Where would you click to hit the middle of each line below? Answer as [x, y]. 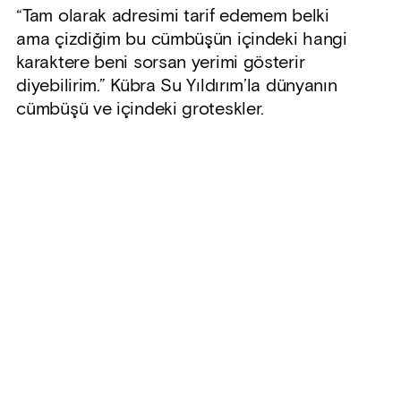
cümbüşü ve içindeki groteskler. [141, 110]
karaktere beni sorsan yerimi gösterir [161, 63]
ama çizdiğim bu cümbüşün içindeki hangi [182, 40]
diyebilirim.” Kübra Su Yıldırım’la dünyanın [177, 86]
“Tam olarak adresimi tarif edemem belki [173, 17]
